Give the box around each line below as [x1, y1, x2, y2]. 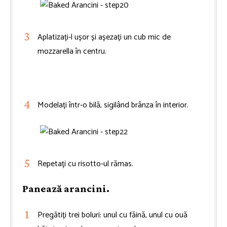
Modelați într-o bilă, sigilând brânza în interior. [37, 98, 188, 112]
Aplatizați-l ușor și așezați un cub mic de [37, 30, 171, 44]
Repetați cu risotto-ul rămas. [37, 157, 133, 171]
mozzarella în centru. [37, 44, 106, 58]
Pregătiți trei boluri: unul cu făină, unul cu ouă [37, 208, 187, 222]
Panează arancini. [22, 182, 109, 195]
